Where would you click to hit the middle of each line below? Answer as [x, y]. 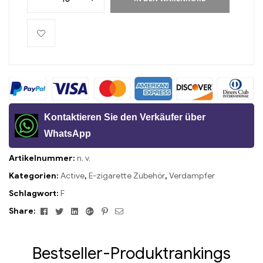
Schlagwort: [35, 193]
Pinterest [125, 210]
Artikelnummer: [43, 158]
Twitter [78, 210]
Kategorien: [35, 176]
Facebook [67, 210]
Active [73, 176]
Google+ [112, 210]
